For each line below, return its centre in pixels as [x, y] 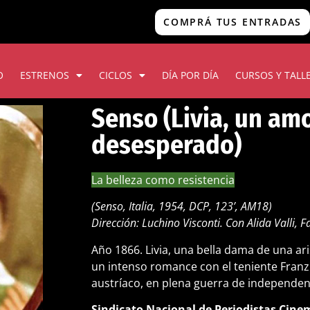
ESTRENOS [45, 75]
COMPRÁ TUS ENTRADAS [233, 21]
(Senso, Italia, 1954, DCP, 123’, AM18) [182, 207]
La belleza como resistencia [163, 180]
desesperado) [166, 145]
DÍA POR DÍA [190, 75]
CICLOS [116, 75]
